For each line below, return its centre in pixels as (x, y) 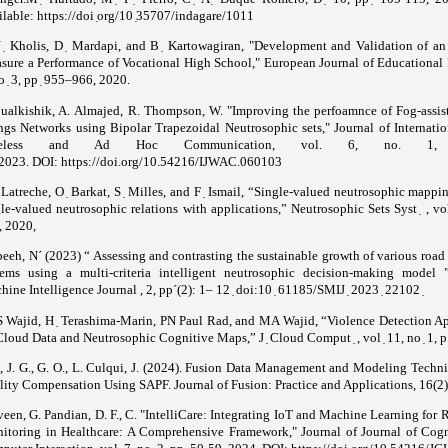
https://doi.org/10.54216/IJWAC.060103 (171, 161)
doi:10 (255, 290)
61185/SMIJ (312, 290)
